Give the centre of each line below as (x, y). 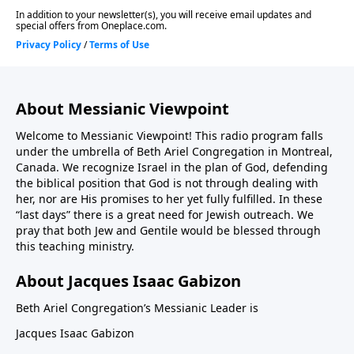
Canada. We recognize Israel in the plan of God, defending (172, 168)
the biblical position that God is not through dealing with (167, 183)
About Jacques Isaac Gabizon (128, 281)
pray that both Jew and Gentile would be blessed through (168, 231)
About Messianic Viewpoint (122, 109)
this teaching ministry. (75, 247)
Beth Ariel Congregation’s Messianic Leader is (137, 308)
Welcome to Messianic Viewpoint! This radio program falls (169, 136)
